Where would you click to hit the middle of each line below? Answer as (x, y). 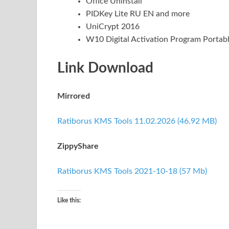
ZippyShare (78, 146)
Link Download (105, 68)
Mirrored (74, 96)
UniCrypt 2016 (113, 27)
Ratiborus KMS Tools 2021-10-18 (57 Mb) (132, 171)
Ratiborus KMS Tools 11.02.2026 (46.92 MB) (137, 121)
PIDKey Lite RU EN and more (138, 14)
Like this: (69, 201)
